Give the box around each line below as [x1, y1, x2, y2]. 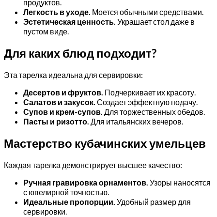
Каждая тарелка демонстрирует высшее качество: [4, 160, 182, 170]
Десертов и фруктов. [23, 87, 103, 97]
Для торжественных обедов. [103, 107, 205, 116]
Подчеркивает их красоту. [103, 87, 196, 97]
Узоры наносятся [148, 177, 211, 187]
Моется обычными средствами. [91, 7, 203, 17]
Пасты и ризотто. [23, 116, 89, 126]
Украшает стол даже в [116, 17, 195, 27]
